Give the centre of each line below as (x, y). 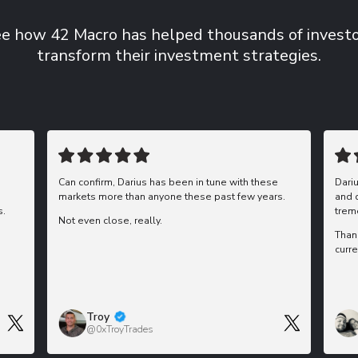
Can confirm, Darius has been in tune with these (169, 182)
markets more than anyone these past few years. (172, 196)
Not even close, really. (111, 221)
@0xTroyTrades (120, 330)
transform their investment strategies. (179, 55)
